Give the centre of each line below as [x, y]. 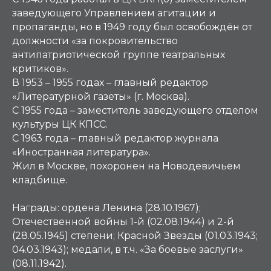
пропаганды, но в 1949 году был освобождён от [132, 27]
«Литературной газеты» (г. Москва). [102, 96]
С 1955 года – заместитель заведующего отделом [135, 110]
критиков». [41, 69]
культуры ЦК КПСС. [61, 124]
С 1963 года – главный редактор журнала [115, 138]
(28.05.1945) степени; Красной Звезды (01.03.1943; [135, 236]
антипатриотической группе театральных [119, 55]
